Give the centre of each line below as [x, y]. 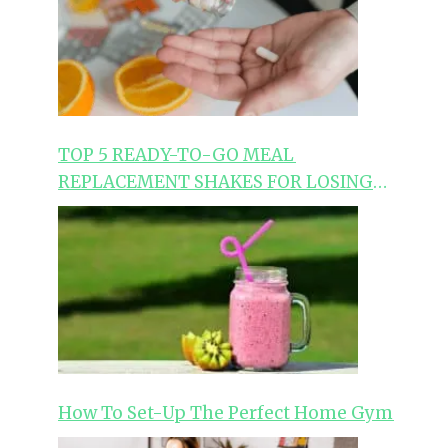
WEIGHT [95, 209]
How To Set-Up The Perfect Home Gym [226, 413]
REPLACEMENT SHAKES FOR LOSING [215, 182]
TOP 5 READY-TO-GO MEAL [177, 155]
